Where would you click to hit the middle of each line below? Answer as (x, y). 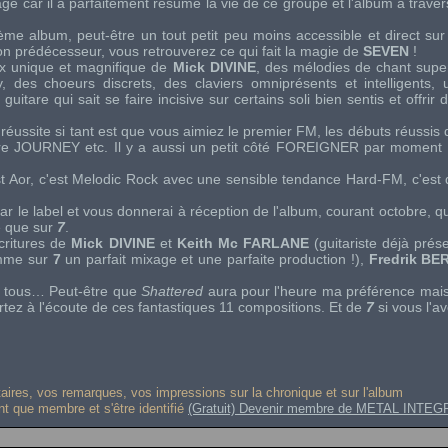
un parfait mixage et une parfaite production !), (214, 259)
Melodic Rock (115, 179)
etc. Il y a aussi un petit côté (177, 147)
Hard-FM (375, 179)
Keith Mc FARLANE (242, 243)
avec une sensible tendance (252, 179)
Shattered (172, 291)
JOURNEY (46, 147)
